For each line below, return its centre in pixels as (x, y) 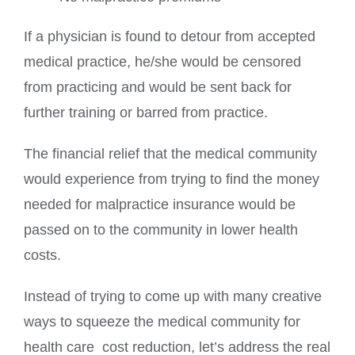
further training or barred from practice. (146, 113)
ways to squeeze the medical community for (162, 322)
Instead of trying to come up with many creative (173, 297)
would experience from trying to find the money (172, 179)
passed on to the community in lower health (161, 230)
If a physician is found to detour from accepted (170, 37)
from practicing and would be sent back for (158, 88)
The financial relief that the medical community (170, 154)
